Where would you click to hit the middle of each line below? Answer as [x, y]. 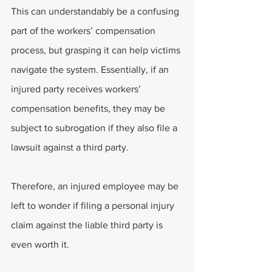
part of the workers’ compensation [84, 31]
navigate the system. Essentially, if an [91, 70]
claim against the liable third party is [88, 225]
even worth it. [40, 244]
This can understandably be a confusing [96, 11]
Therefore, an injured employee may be [96, 186]
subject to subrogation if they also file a [95, 128]
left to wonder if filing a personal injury [94, 206]
